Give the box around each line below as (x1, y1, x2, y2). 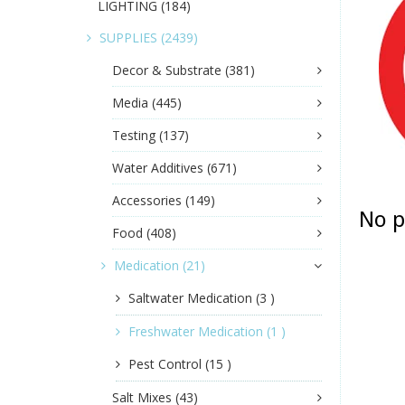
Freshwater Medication (128, 323, 267, 341)
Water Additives (112, 159, 207, 177)
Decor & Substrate (112, 61, 225, 80)
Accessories (112, 192, 185, 210)
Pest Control (128, 355, 205, 373)
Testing (112, 127, 159, 145)
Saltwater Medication (128, 289, 256, 307)
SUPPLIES (99, 29, 161, 47)
